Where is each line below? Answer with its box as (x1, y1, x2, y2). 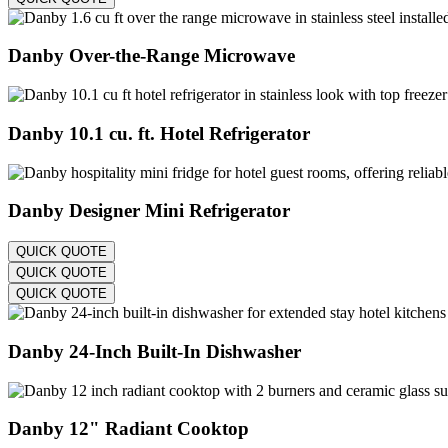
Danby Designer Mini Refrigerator (8, 200, 290, 222)
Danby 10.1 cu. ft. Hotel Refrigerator (8, 122, 315, 144)
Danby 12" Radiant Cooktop (8, 418, 254, 440)
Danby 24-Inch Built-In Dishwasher (8, 340, 301, 362)
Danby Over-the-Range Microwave (8, 45, 295, 67)
